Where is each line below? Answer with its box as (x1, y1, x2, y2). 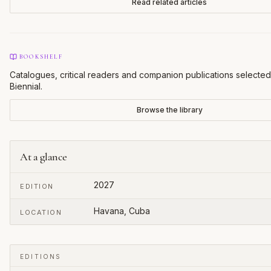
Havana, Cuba (94, 206, 150, 216)
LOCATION (20, 208, 62, 217)
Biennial (10, 81, 41, 91)
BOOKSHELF (19, 53, 63, 60)
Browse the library (136, 105, 203, 114)
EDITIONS (20, 253, 62, 260)
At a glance (20, 150, 67, 163)
